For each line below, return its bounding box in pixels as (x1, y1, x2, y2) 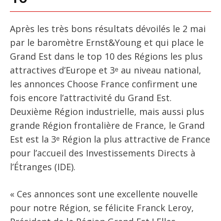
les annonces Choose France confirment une (10, 77, 197, 90)
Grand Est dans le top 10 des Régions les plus (10, 50, 203, 62)
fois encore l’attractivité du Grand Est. (10, 91, 172, 104)
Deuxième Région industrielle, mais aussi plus (10, 105, 204, 117)
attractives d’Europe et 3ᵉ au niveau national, (10, 64, 201, 76)
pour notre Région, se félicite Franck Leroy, (10, 201, 194, 214)
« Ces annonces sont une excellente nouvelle (10, 187, 198, 200)
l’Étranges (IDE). (10, 160, 75, 173)
